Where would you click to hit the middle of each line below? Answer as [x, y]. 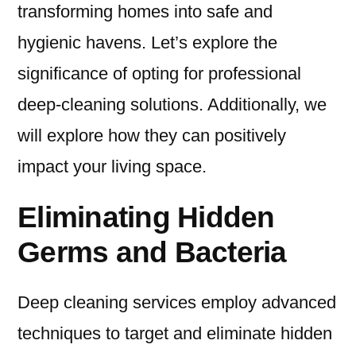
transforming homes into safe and [145, 12]
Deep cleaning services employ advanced [177, 303]
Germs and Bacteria [156, 252]
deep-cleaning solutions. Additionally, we [172, 105]
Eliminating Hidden [146, 217]
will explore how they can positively [152, 136]
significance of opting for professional [159, 74]
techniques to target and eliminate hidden [175, 334]
